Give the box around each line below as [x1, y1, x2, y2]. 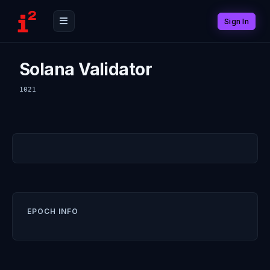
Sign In [224, 16, 249, 26]
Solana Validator [19, 59, 152, 80]
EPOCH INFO [27, 207, 78, 216]
